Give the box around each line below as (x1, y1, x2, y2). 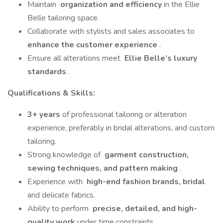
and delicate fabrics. (27, 190, 95, 201)
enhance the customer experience (27, 39, 159, 50)
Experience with (27, 176, 85, 187)
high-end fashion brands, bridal (85, 176, 207, 187)
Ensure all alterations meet (27, 53, 122, 64)
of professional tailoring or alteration (62, 109, 187, 120)
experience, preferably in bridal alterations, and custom (27, 122, 215, 133)
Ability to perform (27, 203, 91, 214)
